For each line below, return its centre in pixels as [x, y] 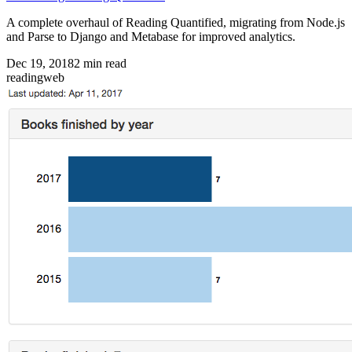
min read [103, 63]
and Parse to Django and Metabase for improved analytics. [151, 36]
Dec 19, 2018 [40, 63]
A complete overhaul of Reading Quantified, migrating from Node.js [176, 22]
